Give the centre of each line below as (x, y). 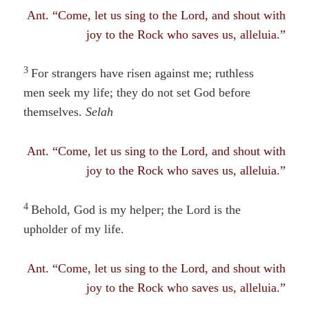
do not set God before (195, 93)
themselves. (55, 112)
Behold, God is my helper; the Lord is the (136, 209)
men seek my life (67, 93)
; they (124, 93)
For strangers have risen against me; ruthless (143, 73)
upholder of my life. (74, 229)
